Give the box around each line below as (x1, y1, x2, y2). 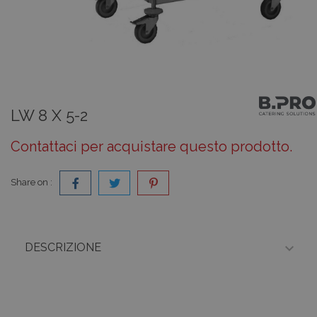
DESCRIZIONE (25, 241, 101, 255)
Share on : (11, 177, 52, 188)
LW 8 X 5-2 (11, 106, 88, 125)
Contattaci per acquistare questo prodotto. (11, 138, 292, 156)
